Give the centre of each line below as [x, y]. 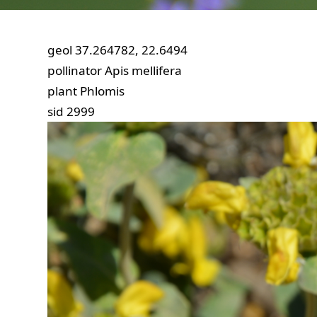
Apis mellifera [144, 70]
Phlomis [103, 91]
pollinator [75, 70]
